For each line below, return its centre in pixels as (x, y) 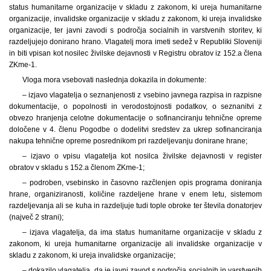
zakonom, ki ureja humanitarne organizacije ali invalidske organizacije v (135, 243)
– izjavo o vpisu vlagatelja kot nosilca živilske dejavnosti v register (142, 156)
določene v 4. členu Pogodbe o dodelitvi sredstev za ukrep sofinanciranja (135, 129)
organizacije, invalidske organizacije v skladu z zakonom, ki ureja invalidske (135, 18)
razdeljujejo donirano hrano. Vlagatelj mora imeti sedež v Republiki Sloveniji (135, 41)
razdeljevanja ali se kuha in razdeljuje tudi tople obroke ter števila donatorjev (135, 205)
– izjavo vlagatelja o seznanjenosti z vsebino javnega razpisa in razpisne (142, 95)
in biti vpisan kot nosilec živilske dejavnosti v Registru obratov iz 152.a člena (135, 53)
